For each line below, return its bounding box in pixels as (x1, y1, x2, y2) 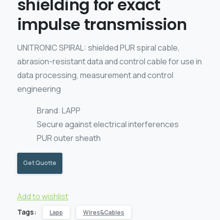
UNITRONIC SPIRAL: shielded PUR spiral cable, (17, 42, 180, 53)
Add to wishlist (17, 191, 68, 202)
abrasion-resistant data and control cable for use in (17, 55, 202, 67)
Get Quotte (23, 159, 56, 167)
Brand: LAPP (37, 105, 81, 116)
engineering (17, 83, 61, 94)
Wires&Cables (83, 208, 124, 217)
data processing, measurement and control (17, 69, 173, 81)
